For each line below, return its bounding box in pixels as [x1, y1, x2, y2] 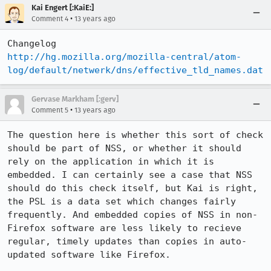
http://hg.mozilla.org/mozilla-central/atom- [7, 51, 241, 62]
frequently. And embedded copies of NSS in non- [7, 209, 258, 220]
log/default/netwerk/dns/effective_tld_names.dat [7, 65, 263, 76]
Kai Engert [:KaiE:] [31, 3, 94, 12]
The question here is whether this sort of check [7, 129, 263, 140]
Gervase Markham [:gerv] [31, 94, 119, 103]
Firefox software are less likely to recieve [7, 223, 241, 233]
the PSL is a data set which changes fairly [7, 196, 236, 207]
